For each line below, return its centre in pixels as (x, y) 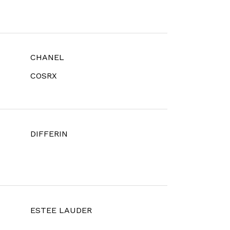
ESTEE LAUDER (61, 210)
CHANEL (47, 57)
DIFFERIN (49, 134)
